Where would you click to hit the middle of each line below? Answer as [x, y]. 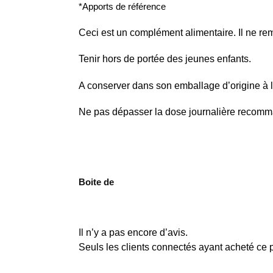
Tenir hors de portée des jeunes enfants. [165, 59]
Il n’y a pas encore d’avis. [133, 232]
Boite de [96, 182]
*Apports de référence [122, 7]
